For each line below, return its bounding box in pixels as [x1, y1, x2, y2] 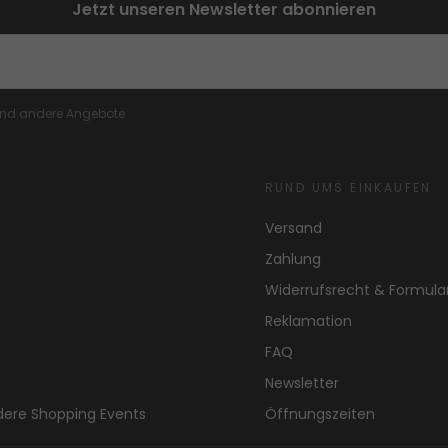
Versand [264, 218, 322, 239]
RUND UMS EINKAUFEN [264, 179, 432, 197]
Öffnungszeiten [264, 404, 375, 425]
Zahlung [264, 249, 321, 270]
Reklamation [264, 311, 352, 332]
